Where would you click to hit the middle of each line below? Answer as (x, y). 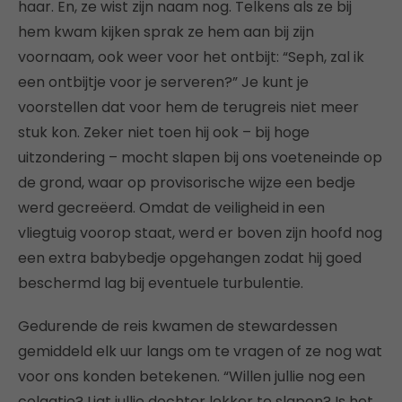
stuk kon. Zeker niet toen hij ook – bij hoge (164, 132)
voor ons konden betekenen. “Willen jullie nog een (192, 376)
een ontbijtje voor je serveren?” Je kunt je (163, 82)
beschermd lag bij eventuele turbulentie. (161, 283)
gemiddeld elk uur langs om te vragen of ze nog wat (200, 351)
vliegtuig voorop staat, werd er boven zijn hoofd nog (200, 232)
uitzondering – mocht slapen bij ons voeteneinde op (200, 157)
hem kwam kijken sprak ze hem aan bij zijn (166, 31)
